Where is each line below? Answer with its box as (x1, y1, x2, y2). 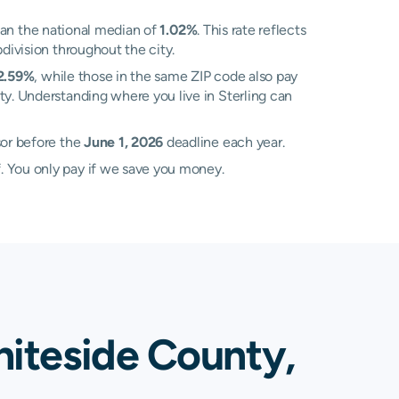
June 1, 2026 (84, 134, 164, 151)
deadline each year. (163, 134, 285, 151)
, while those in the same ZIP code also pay (34, 68, 298, 85)
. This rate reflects (197, 21, 306, 38)
